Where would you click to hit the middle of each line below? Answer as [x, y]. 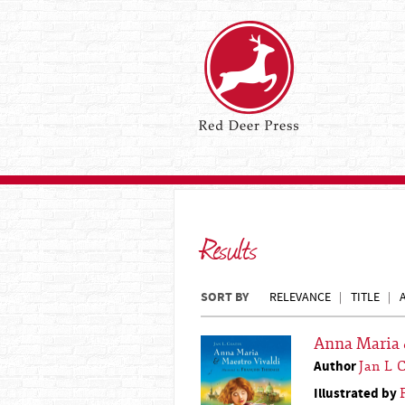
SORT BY [225, 297]
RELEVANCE [300, 297]
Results [229, 248]
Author [336, 367]
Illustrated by [357, 394]
